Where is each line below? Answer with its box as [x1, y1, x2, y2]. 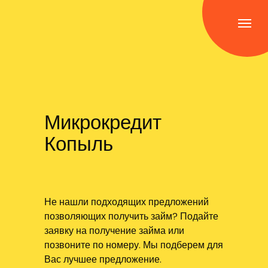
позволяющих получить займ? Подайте [44, 210, 218, 223]
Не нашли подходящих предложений [44, 196, 209, 208]
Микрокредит [44, 111, 162, 133]
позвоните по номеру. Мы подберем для [44, 239, 223, 251]
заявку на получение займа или [44, 224, 184, 237]
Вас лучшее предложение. [44, 253, 162, 266]
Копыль [44, 133, 113, 155]
